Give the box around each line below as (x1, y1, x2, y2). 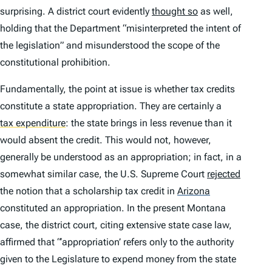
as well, (198, 5, 233, 18)
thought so (152, 5, 198, 18)
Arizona (177, 185, 210, 197)
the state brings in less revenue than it (69, 117, 232, 129)
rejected (207, 168, 240, 180)
